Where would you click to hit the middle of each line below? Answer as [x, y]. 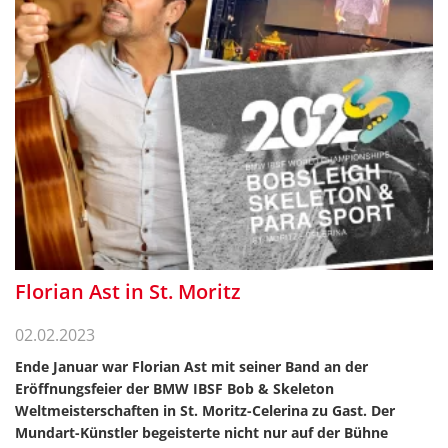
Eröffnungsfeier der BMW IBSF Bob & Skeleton [174, 388]
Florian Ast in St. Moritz [128, 291]
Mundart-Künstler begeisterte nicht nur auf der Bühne [201, 432]
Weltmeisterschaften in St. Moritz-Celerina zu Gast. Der [205, 410]
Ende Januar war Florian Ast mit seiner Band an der [191, 366]
